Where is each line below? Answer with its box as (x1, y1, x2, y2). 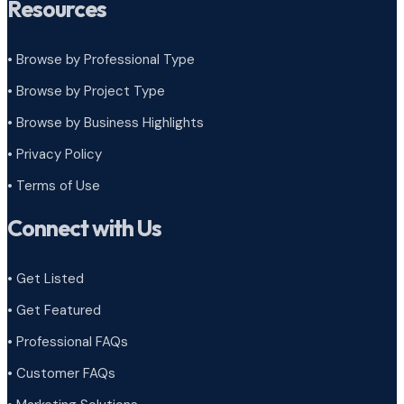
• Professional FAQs (7, 332, 128, 351)
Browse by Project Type (16, 81, 165, 100)
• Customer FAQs (7, 363, 115, 382)
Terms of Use (16, 176, 100, 195)
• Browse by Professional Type (7, 50, 195, 69)
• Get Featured (7, 300, 101, 319)
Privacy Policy (16, 144, 102, 163)
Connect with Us (7, 213, 161, 243)
